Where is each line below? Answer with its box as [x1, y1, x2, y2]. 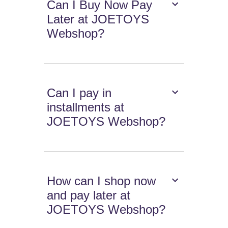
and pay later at [47, 188, 131, 203]
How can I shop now [47, 174, 156, 188]
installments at [47, 100, 125, 115]
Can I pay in [47, 86, 112, 100]
